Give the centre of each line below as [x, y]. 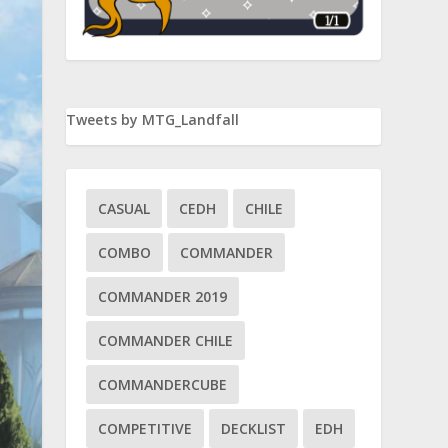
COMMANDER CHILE [166, 340]
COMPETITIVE [145, 428]
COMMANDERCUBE [163, 384]
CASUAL [124, 208]
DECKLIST [254, 428]
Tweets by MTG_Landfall [153, 119]
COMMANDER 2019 [163, 296]
